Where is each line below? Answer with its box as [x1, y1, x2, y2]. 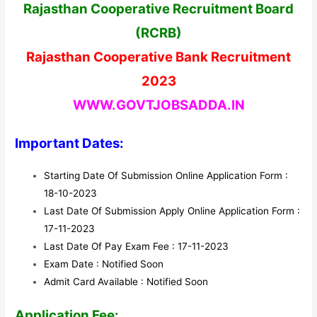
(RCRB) [135, 24, 182, 41]
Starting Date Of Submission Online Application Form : [44, 169, 289, 181]
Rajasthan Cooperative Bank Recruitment [26, 48, 291, 65]
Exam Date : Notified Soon [44, 258, 164, 270]
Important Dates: [15, 134, 125, 151]
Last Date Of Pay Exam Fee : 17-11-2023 [44, 240, 229, 252]
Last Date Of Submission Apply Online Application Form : [44, 204, 301, 217]
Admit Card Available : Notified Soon [44, 275, 209, 287]
